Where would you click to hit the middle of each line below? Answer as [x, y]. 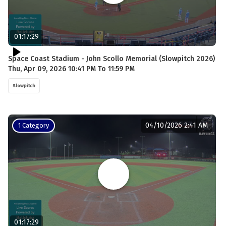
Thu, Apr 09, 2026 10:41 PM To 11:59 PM [71, 69]
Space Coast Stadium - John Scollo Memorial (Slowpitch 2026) [111, 59]
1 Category [34, 126]
